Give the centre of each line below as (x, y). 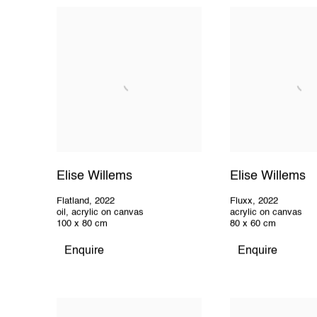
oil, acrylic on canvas (100, 213)
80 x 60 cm (253, 224)
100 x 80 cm (82, 224)
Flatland (73, 202)
